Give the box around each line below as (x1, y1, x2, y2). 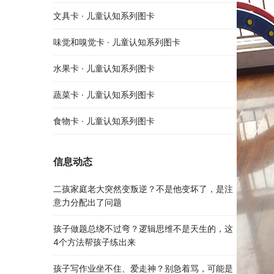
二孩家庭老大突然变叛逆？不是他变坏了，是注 (53, 183, 233, 194)
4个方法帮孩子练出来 (53, 237, 136, 248)
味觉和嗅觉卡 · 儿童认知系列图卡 (53, 37, 180, 48)
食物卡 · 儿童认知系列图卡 (53, 116, 155, 127)
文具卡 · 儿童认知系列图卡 (53, 10, 155, 21)
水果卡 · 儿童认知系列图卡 (53, 63, 155, 74)
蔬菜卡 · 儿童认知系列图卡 (53, 89, 155, 100)
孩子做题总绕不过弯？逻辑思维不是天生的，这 (53, 223, 233, 234)
